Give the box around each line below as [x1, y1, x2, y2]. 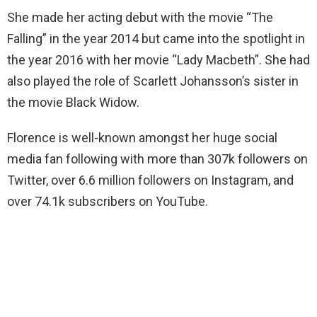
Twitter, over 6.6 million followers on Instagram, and [7, 173, 294, 188]
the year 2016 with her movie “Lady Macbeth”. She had [7, 52, 310, 67]
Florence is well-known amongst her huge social [7, 130, 277, 145]
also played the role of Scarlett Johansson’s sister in [7, 74, 299, 88]
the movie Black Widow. [7, 95, 139, 110]
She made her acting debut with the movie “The [7, 10, 273, 25]
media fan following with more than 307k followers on [7, 151, 308, 166]
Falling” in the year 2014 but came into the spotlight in [7, 31, 305, 46]
